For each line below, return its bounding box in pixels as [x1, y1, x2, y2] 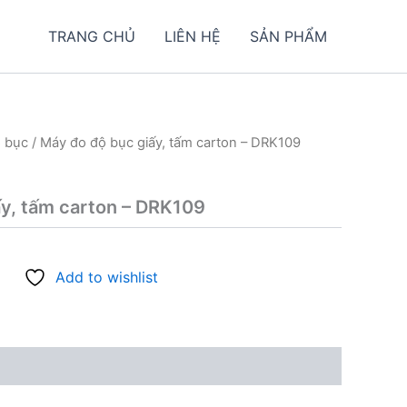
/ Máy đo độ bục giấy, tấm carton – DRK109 [28, 134, 301, 151]
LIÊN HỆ [164, 27, 221, 45]
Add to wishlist [55, 268, 158, 287]
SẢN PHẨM [250, 27, 327, 45]
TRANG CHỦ [48, 27, 135, 45]
